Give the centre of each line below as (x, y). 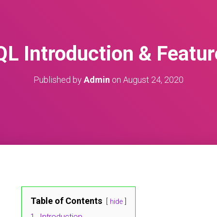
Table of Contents (66, 201)
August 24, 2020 (153, 80)
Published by (59, 80)
